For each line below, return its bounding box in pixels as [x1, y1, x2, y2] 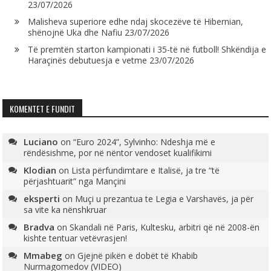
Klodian [24, 164, 57, 177]
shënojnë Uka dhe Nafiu [28, 27, 123, 39]
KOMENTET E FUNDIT [10, 102, 76, 116]
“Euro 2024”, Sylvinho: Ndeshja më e [73, 136, 216, 148]
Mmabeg [24, 249, 63, 262]
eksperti [24, 192, 60, 205]
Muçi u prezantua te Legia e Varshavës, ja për [75, 193, 254, 205]
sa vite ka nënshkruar [24, 204, 107, 216]
